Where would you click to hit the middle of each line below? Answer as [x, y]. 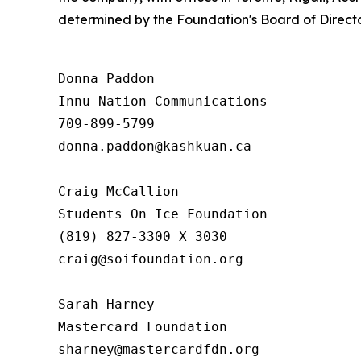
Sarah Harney [106, 304]
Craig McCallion [118, 191]
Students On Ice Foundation [163, 214]
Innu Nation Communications [163, 101]
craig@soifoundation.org [151, 259]
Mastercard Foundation [143, 327]
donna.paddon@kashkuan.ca [155, 146]
